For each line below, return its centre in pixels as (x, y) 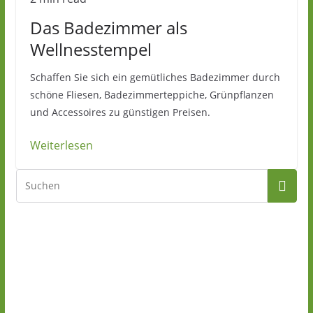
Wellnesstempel (90, 49)
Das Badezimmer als (108, 28)
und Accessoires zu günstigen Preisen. (120, 112)
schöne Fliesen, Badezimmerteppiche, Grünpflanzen (152, 95)
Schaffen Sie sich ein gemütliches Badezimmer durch (155, 77)
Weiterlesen (61, 145)
